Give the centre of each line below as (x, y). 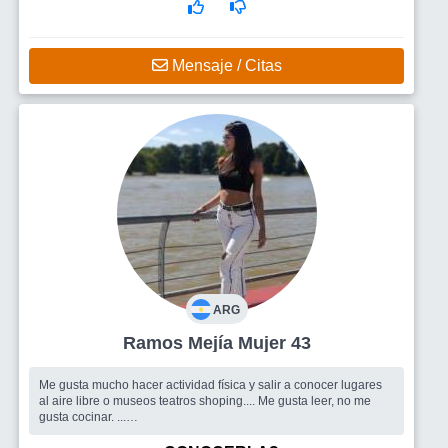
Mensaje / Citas (224, 65)
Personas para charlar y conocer (167, 433)
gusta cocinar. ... (82, 417)
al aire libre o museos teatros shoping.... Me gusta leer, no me (205, 401)
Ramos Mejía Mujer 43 (274, 343)
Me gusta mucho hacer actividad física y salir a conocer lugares (210, 385)
